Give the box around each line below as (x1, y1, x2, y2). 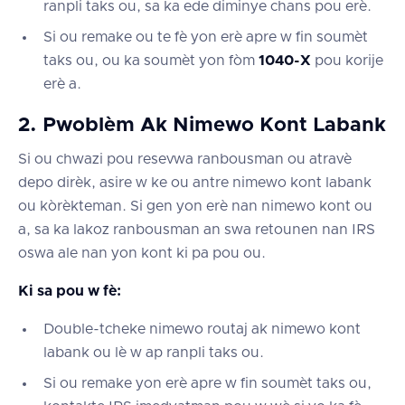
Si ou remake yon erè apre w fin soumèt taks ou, (43, 375, 372, 391)
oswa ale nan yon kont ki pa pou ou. (18, 245, 266, 260)
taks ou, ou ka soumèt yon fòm (43, 52, 259, 68)
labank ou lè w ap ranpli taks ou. (43, 344, 264, 360)
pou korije (311, 52, 383, 68)
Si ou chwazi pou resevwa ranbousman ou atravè (18, 151, 352, 166)
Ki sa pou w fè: (18, 283, 121, 298)
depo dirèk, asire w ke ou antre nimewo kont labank (18, 174, 372, 190)
